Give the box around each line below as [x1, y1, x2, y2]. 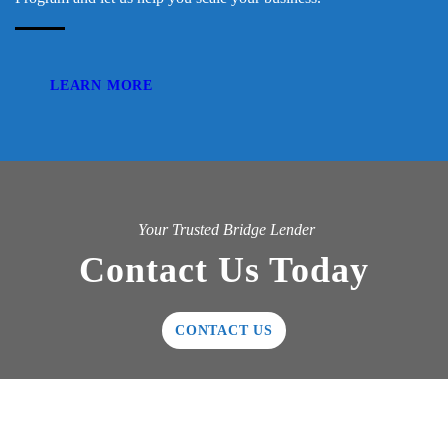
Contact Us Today [79, 250, 369, 291]
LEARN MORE [50, 78, 153, 94]
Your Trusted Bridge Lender [138, 221, 315, 239]
